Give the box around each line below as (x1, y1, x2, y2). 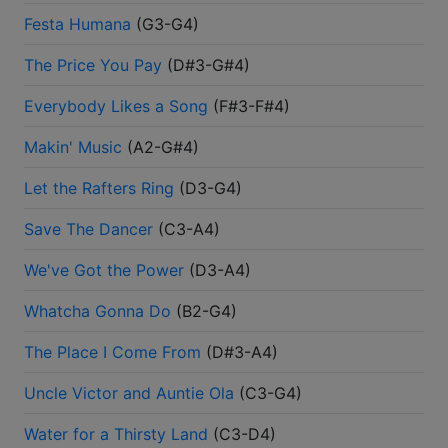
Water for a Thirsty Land (24, 424, 208, 445)
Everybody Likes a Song (24, 96, 208, 117)
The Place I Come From (24, 342, 201, 363)
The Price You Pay (24, 55, 162, 76)
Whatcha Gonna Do (24, 301, 171, 322)
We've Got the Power (24, 260, 184, 281)
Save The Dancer (24, 219, 153, 240)
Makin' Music (24, 137, 122, 158)
